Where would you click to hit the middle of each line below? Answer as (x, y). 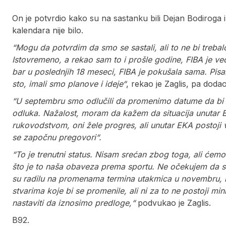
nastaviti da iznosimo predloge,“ (75, 203)
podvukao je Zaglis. (174, 203)
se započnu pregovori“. (57, 137)
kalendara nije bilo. (48, 31)
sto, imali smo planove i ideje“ (69, 84)
